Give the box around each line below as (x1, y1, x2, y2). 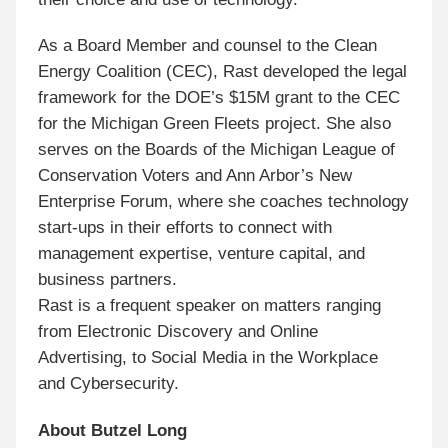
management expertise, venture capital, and (38, 244, 366, 264)
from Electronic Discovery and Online (38, 322, 319, 342)
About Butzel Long (38, 421, 188, 441)
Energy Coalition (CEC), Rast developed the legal (38, 62, 408, 82)
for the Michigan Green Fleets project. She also (38, 114, 392, 134)
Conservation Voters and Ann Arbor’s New (38, 166, 353, 186)
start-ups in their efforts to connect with (38, 218, 333, 238)
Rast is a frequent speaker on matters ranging (38, 296, 382, 316)
